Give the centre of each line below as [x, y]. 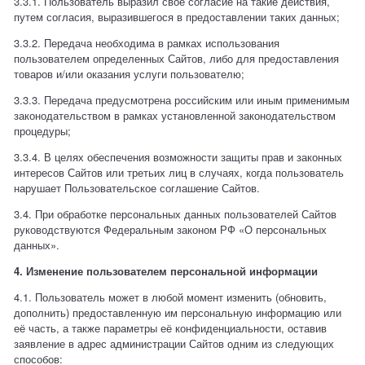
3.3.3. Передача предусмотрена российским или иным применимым [182, 100]
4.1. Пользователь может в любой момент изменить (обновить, [171, 297]
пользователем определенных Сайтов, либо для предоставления [177, 59]
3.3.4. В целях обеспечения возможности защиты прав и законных [178, 157]
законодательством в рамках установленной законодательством [175, 116]
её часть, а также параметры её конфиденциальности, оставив [171, 328]
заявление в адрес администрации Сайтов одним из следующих [174, 344]
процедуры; [43, 131]
